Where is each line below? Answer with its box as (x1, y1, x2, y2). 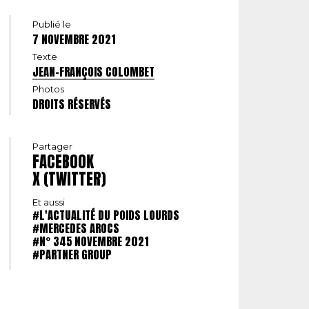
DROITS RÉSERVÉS (32, 96, 111, 113)
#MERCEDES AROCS (32, 220, 119, 237)
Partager (32, 141, 72, 152)
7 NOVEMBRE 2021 (32, 31, 115, 48)
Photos (32, 83, 64, 95)
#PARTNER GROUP (32, 246, 112, 263)
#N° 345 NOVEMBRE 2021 (32, 233, 148, 250)
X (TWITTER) (32, 167, 106, 191)
